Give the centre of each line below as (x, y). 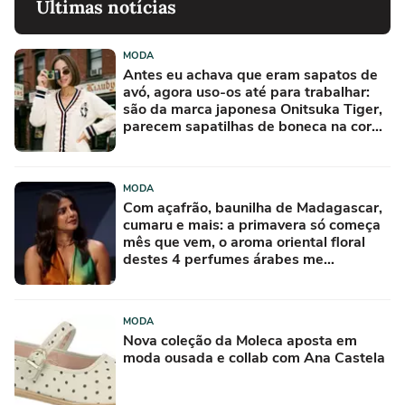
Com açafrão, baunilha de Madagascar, (253, 207)
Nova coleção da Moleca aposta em (240, 340)
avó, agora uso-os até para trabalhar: (246, 92)
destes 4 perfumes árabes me (223, 259)
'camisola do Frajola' (191, 143)
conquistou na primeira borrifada (232, 276)
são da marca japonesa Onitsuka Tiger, (253, 109)
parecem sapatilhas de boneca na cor (247, 126)
